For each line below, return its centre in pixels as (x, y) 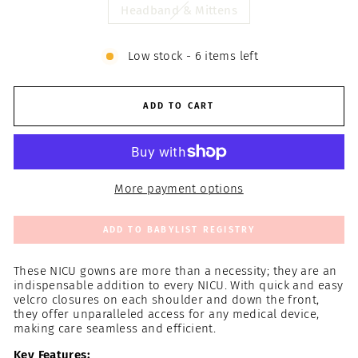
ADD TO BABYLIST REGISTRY (179, 229)
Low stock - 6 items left (193, 56)
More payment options (179, 188)
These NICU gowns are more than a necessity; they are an (175, 270)
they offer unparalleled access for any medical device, (167, 314)
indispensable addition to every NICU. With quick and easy (179, 285)
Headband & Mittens (179, 10)
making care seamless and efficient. (115, 328)
